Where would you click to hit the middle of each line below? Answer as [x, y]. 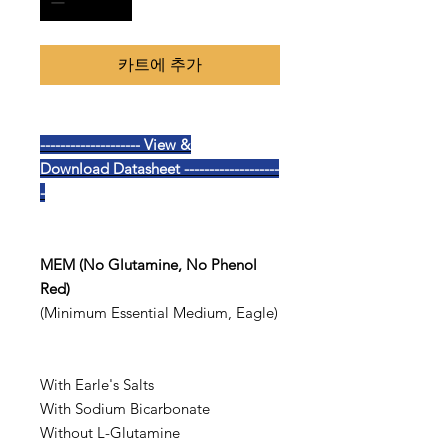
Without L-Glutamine [110, 432]
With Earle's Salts [97, 384]
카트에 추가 [160, 64]
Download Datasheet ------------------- [159, 168]
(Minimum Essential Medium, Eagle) [159, 312]
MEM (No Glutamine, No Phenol [148, 264]
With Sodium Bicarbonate [125, 408]
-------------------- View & [115, 144]
